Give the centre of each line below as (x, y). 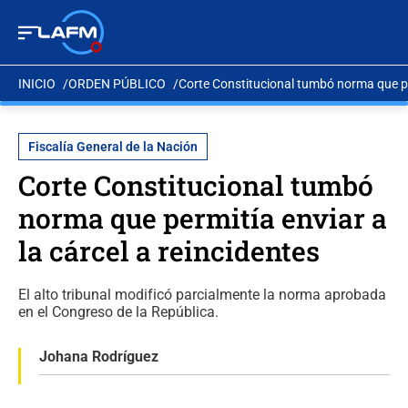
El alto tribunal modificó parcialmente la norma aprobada (202, 295)
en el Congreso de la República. (118, 312)
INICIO (37, 83)
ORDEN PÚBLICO (117, 83)
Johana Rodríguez (99, 357)
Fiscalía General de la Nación (113, 147)
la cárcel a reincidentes (169, 251)
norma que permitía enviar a (203, 218)
